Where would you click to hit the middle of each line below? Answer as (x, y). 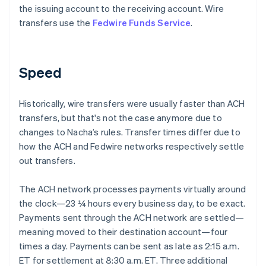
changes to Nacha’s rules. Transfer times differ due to (130, 132)
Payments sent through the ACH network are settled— (132, 217)
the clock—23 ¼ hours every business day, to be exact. (132, 203)
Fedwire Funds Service (141, 22)
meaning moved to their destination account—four (123, 231)
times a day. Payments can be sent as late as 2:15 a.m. (129, 246)
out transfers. (47, 160)
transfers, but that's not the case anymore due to (121, 117)
